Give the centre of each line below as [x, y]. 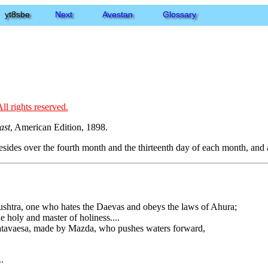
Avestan [118, 14]
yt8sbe [17, 14]
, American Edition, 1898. [59, 127]
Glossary [179, 14]
